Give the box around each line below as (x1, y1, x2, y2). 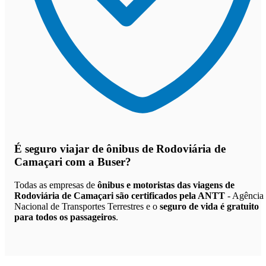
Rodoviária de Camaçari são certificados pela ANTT (14, 190, 225, 201)
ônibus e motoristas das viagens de (97, 179, 235, 190)
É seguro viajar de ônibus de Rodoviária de (14, 142, 226, 155)
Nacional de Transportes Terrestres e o (14, 201, 160, 211)
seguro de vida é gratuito (160, 201, 259, 211)
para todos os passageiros (14, 211, 116, 222)
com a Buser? (62, 155, 131, 168)
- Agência (225, 190, 264, 201)
